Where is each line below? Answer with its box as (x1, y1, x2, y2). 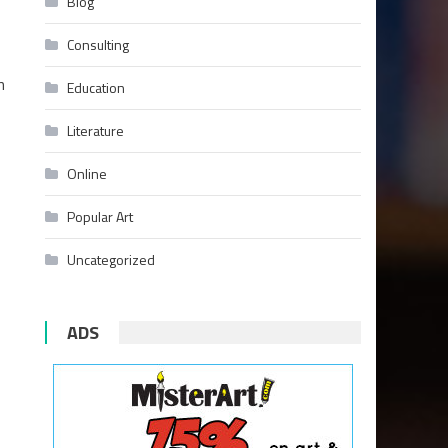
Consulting (67, 33, 130, 55)
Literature (67, 119, 125, 141)
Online (67, 162, 108, 184)
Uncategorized (67, 248, 156, 270)
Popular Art (67, 205, 134, 227)
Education (67, 76, 126, 98)
